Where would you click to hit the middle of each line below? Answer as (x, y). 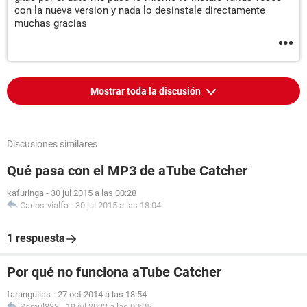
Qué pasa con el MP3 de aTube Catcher (127, 171)
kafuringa (25, 193)
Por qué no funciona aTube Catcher (114, 272)
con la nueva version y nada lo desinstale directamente (140, 10)
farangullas (29, 294)
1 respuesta (36, 238)
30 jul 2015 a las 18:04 (118, 205)
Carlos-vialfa (44, 205)
